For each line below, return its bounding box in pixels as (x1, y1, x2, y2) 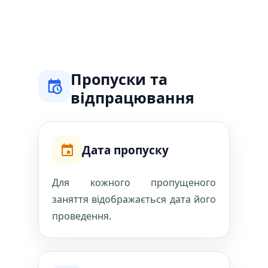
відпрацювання (71, 87, 194, 108)
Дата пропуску (82, 142, 169, 158)
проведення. (52, 209, 111, 223)
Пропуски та (71, 69, 167, 89)
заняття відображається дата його (52, 193, 216, 206)
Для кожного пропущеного (52, 176, 216, 189)
